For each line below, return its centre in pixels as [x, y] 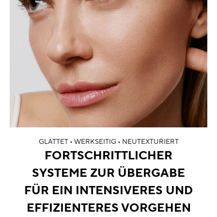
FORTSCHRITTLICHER [108, 156]
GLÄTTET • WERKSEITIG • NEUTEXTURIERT [108, 142]
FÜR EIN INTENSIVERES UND [108, 191]
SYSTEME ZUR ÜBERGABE [108, 173]
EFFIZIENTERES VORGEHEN [108, 208]
